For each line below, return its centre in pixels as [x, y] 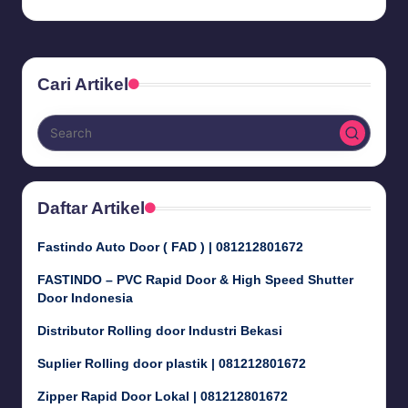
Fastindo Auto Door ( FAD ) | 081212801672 [170, 248]
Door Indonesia [85, 299]
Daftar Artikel [91, 209]
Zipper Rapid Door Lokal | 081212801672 [163, 397]
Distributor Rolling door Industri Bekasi [160, 331]
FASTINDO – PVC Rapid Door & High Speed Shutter [195, 280]
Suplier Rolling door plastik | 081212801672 [172, 364]
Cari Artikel [83, 85]
